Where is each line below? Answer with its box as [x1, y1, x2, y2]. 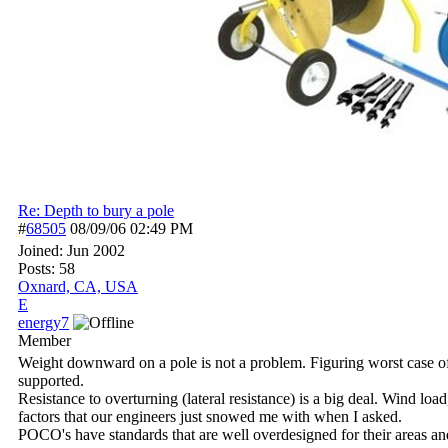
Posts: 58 [18, 260, 75, 277]
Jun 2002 [67, 242, 125, 259]
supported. [18, 372, 84, 389]
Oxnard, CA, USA [18, 278, 138, 295]
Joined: [18, 242, 67, 259]
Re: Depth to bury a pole [18, 202, 174, 219]
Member [18, 332, 71, 349]
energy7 [18, 314, 69, 331]
